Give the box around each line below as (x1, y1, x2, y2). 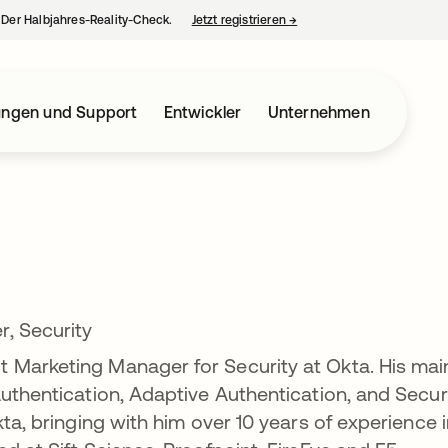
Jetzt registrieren (191, 13, 290, 27)
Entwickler (163, 103, 242, 121)
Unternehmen (267, 103, 370, 121)
